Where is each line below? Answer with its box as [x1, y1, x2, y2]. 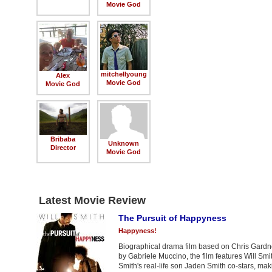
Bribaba [50, 135, 75, 143]
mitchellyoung [100, 70, 147, 78]
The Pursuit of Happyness [118, 212, 226, 223]
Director [50, 143, 76, 151]
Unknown [108, 139, 139, 147]
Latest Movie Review [38, 194, 146, 206]
